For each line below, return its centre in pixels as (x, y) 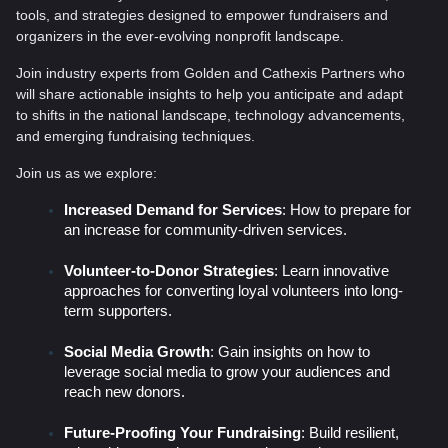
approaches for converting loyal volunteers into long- (233, 291)
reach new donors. (124, 392)
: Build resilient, (350, 433)
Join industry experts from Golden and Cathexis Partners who (210, 73)
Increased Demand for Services (173, 210)
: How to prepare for (346, 210)
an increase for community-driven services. (205, 230)
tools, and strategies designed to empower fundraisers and (202, 15)
